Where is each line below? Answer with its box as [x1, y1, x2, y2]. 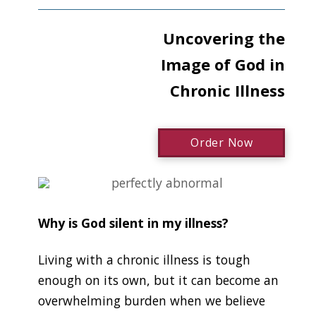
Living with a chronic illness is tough [37, 251, 250, 269]
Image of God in [161, 54, 286, 75]
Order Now [190, 135, 254, 151]
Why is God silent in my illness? [37, 214, 232, 231]
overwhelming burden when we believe [37, 292, 265, 310]
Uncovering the [163, 28, 286, 49]
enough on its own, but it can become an [37, 272, 279, 289]
